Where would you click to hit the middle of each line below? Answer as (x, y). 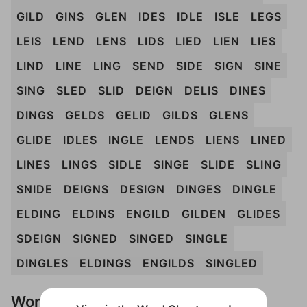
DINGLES (42, 263)
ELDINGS (106, 263)
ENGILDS (169, 263)
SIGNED (95, 238)
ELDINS (94, 214)
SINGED (151, 238)
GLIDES (259, 214)
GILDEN (204, 214)
